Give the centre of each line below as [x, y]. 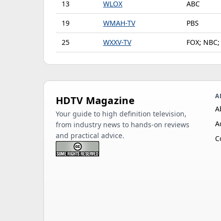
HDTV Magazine [95, 100]
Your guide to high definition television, [121, 114]
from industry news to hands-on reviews [123, 125]
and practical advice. [90, 135]
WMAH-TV [119, 23]
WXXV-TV [117, 42]
